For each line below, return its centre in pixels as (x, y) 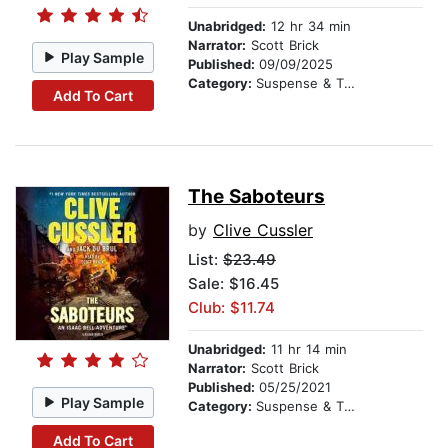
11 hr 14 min (306, 349)
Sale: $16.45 (233, 284)
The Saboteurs (256, 197)
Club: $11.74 (231, 308)
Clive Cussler (263, 230)
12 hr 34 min (308, 26)
